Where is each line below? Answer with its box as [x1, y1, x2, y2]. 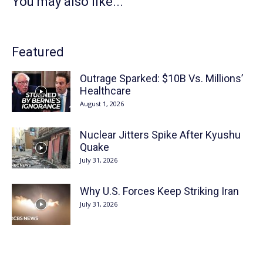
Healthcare [80, 84, 131, 97]
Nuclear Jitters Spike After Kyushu [80, 128, 241, 141]
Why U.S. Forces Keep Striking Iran [80, 184, 239, 197]
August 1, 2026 [80, 99, 124, 108]
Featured [12, 44, 64, 59]
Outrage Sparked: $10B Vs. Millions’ [80, 72, 243, 85]
